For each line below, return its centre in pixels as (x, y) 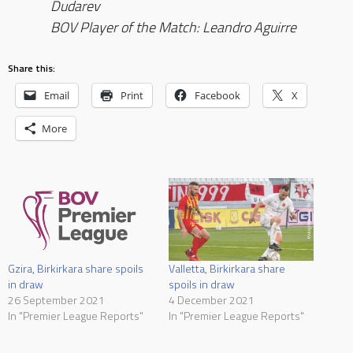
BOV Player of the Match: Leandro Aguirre (173, 28)
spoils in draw (202, 284)
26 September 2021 (56, 299)
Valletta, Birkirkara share (227, 268)
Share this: (32, 68)
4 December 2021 (212, 299)
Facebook (217, 95)
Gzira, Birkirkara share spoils (76, 268)
